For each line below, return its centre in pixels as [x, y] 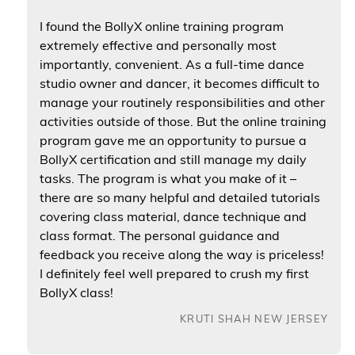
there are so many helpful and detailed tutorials [179, 197]
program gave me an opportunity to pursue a [173, 140]
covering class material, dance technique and [173, 216]
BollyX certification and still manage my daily [173, 159]
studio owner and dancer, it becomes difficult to [179, 83]
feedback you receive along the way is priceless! [181, 254]
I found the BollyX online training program [161, 26]
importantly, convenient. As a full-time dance [172, 64]
